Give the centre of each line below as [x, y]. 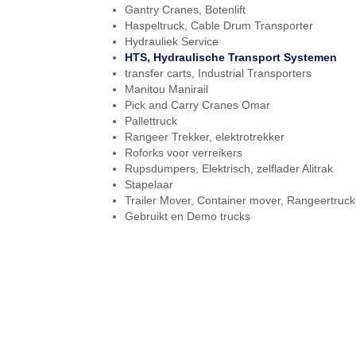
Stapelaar [149, 185]
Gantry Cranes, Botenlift [185, 10]
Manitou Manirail [166, 89]
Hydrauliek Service [172, 42]
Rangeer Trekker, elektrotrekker [205, 137]
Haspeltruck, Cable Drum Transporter [219, 26]
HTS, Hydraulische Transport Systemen [231, 58]
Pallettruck [151, 121]
